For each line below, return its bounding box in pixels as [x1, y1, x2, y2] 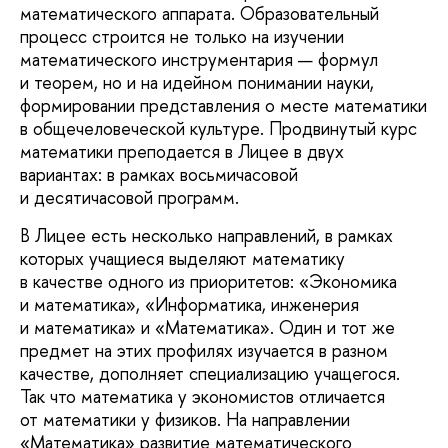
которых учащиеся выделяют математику [20, 245, 345, 271]
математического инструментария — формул [20, 47, 378, 73]
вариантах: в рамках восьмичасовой [20, 162, 298, 188]
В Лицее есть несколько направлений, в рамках [20, 222, 393, 248]
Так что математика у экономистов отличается [20, 383, 385, 409]
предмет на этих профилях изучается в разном [20, 337, 388, 363]
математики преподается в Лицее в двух [20, 139, 344, 165]
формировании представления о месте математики [20, 93, 427, 119]
